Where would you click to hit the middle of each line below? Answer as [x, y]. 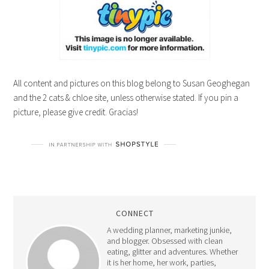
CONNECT [134, 213]
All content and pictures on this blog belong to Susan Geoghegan [132, 83]
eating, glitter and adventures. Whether [172, 251]
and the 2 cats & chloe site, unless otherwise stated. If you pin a [126, 97]
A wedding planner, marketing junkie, [169, 230]
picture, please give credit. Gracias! [76, 112]
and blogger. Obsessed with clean [165, 240]
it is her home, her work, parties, [161, 262]
